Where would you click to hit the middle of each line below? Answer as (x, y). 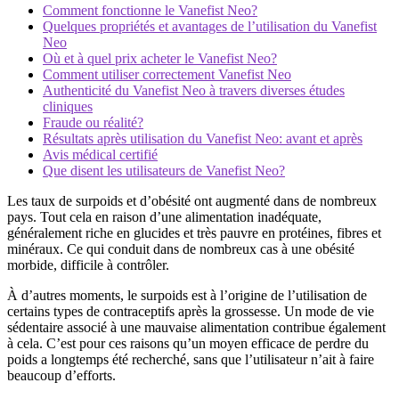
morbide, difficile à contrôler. (88, 265)
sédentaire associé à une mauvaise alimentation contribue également (196, 327)
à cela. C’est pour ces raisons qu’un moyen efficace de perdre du (188, 343)
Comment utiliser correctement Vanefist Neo (167, 74)
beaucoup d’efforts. (61, 375)
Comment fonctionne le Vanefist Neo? (150, 10)
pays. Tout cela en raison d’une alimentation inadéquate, (164, 217)
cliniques (68, 106)
